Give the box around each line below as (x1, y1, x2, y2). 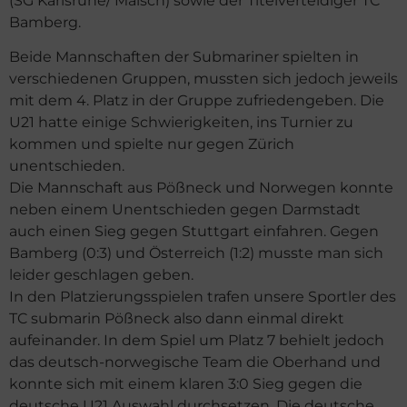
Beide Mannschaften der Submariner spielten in (9, 48, 359, 66)
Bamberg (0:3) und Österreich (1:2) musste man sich (9, 244, 383, 263)
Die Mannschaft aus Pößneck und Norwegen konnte (9, 179, 393, 197)
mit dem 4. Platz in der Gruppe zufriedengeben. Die (9, 92, 384, 110)
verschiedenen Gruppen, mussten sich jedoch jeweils (9, 70, 398, 88)
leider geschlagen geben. (9, 266, 194, 284)
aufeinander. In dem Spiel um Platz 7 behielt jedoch (9, 332, 384, 350)
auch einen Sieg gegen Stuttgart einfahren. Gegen (9, 223, 379, 241)
